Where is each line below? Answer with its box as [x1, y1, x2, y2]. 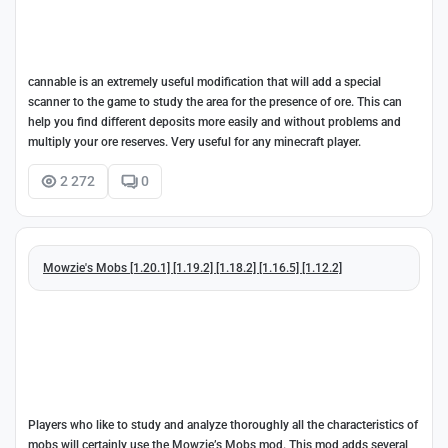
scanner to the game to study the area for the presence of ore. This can [28, 94, 402, 109]
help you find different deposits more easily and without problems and [28, 114, 401, 129]
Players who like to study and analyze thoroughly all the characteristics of [28, 417, 418, 432]
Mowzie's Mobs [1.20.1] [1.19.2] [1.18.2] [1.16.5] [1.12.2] [43, 260, 342, 275]
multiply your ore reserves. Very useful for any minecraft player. [28, 134, 361, 149]
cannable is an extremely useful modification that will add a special [28, 74, 381, 89]
